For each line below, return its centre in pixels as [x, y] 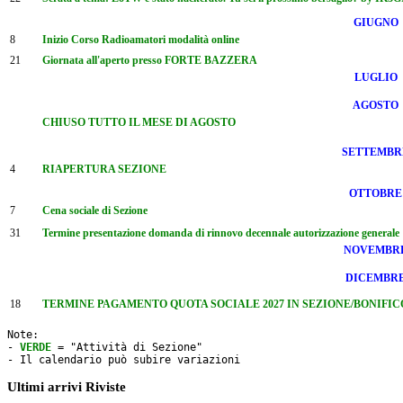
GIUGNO [376, 22]
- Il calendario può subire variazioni [124, 359]
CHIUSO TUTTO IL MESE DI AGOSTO [139, 122]
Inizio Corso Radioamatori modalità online [141, 39]
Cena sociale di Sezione [95, 210]
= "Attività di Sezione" [127, 347]
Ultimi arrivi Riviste [67, 386]
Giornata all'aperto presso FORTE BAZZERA [150, 60]
